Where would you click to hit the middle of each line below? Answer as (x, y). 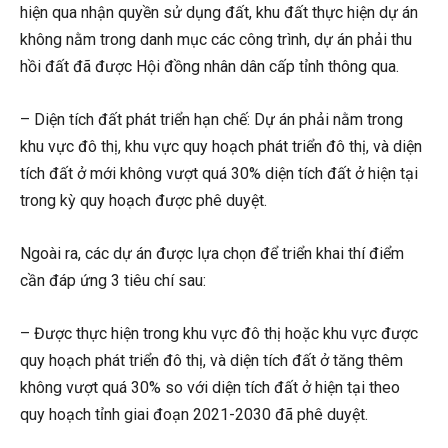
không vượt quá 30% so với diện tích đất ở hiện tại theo (210, 388)
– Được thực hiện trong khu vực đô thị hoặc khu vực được (219, 334)
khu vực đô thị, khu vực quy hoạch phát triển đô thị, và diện (221, 147)
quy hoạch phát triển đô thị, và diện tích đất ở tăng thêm (211, 361)
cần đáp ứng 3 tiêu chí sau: (113, 281)
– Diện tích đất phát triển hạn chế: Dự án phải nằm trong (211, 120)
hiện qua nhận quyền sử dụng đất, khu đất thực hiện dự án (219, 13)
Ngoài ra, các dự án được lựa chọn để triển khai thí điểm (212, 254)
